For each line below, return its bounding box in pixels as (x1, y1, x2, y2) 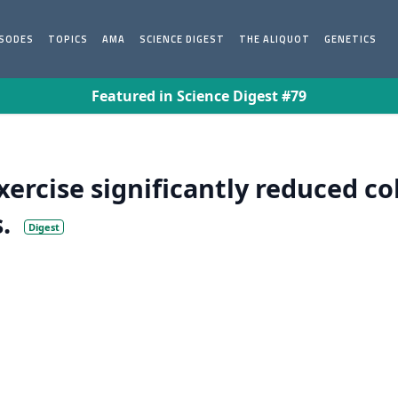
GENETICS (324, 32, 378, 46)
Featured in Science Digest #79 (92, 86, 306, 106)
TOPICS (48, 32, 89, 46)
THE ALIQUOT (239, 32, 311, 46)
